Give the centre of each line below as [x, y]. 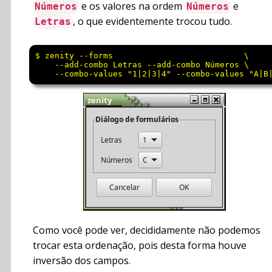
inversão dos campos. [82, 261]
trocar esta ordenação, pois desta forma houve [140, 246]
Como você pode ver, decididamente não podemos [147, 230]
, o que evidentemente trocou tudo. [152, 22]
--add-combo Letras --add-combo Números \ [142, 65]
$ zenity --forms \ [142, 56]
